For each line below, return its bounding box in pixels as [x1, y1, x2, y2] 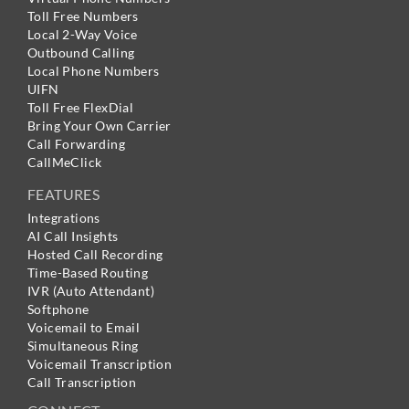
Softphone [27, 301, 89, 318]
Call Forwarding [27, 136, 125, 152]
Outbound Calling [27, 45, 135, 61]
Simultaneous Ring [27, 338, 139, 354]
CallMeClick [27, 154, 102, 171]
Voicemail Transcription [27, 356, 173, 372]
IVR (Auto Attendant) [27, 283, 154, 299]
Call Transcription [27, 374, 137, 391]
